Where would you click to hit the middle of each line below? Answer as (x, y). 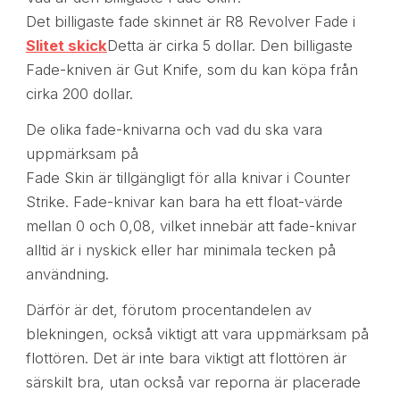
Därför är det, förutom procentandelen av (168, 310)
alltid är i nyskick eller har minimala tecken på (180, 250)
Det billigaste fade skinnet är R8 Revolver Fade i (190, 22)
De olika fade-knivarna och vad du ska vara (174, 130)
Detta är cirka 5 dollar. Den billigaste (229, 46)
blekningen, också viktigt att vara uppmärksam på (197, 334)
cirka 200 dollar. (79, 94)
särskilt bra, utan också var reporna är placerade (193, 383)
